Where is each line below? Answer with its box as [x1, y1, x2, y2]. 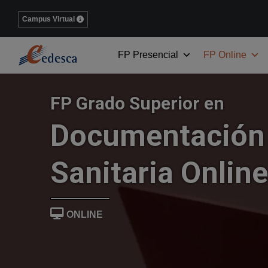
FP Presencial [118, 50, 178, 60]
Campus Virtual [22, 15, 75, 23]
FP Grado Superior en [50, 93, 224, 114]
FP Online [203, 50, 246, 60]
